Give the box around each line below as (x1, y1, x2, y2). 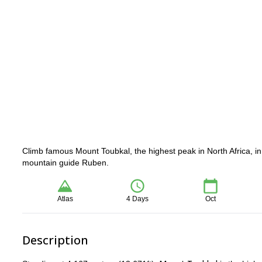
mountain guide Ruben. (22, 158, 109, 167)
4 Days (126, 195, 149, 203)
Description (22, 232, 88, 248)
